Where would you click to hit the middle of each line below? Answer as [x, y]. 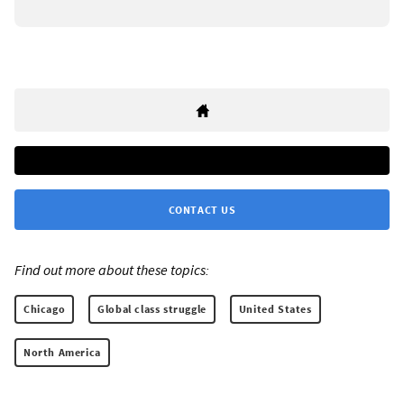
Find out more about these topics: [112, 269]
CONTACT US [202, 209]
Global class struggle [152, 308]
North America [62, 352]
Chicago [45, 308]
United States [275, 308]
